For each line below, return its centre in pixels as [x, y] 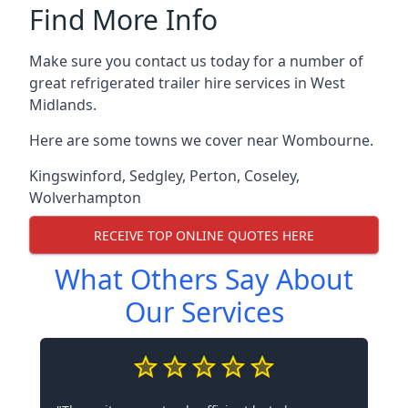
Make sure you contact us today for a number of [196, 61]
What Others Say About [204, 279]
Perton [213, 176]
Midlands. [63, 105]
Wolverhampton [85, 198]
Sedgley [156, 176]
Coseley [270, 176]
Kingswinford [76, 176]
